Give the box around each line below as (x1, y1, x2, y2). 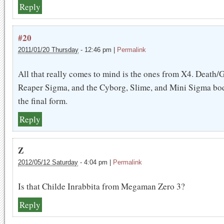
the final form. (18, 95, 67, 106)
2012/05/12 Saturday (18, 158, 78, 166)
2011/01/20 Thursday (18, 46, 78, 53)
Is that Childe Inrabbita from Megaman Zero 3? (18, 180, 185, 192)
